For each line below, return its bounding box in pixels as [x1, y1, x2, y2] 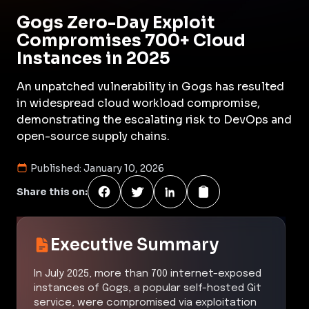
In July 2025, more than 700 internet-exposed [34, 268, 261, 279]
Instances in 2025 [17, 48, 170, 69]
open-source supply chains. [17, 128, 170, 143]
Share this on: [17, 185, 88, 198]
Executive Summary [50, 234, 219, 255]
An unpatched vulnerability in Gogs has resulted [17, 79, 284, 94]
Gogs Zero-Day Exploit [17, 12, 215, 33]
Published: [30, 161, 83, 175]
